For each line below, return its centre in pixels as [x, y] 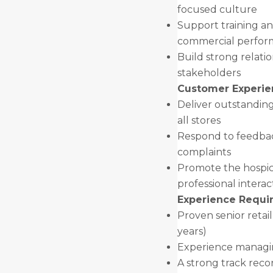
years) [193, 231]
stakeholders [209, 73]
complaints [204, 152]
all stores [199, 120]
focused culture [217, 9]
